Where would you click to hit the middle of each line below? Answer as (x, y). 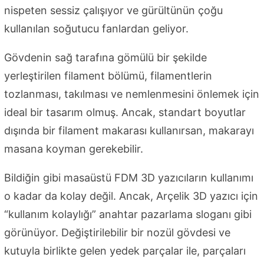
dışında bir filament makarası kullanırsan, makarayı (129, 130)
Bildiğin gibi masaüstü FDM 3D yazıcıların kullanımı (129, 177)
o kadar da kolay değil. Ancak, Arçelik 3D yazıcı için (131, 196)
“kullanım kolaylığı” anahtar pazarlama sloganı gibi (128, 214)
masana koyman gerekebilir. (74, 148)
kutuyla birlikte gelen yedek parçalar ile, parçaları (125, 250)
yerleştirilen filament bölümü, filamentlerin (108, 75)
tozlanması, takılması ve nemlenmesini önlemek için (132, 94)
